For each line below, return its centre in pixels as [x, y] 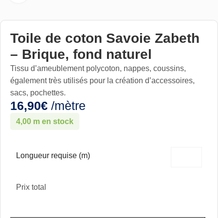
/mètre [67, 106]
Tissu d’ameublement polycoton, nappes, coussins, [98, 68]
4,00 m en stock [45, 121]
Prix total [31, 187]
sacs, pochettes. [38, 93]
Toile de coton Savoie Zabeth [105, 38]
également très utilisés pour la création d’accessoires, [102, 81]
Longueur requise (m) [53, 155]
